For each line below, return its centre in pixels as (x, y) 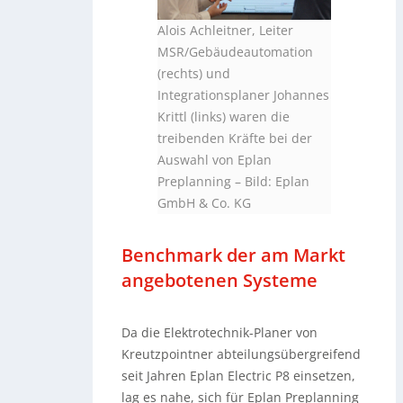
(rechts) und (194, 74)
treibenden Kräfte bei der (235, 139)
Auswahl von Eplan (215, 160)
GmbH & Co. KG (205, 203)
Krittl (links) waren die (224, 117)
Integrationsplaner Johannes (244, 95)
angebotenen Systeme (220, 281)
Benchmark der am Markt (234, 255)
